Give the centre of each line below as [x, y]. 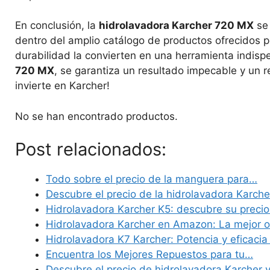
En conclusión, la [57, 26]
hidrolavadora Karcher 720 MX [176, 26]
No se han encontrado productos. [96, 116]
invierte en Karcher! [62, 86]
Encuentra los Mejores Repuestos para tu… [149, 255]
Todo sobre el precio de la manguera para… [152, 179]
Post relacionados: [91, 149]
